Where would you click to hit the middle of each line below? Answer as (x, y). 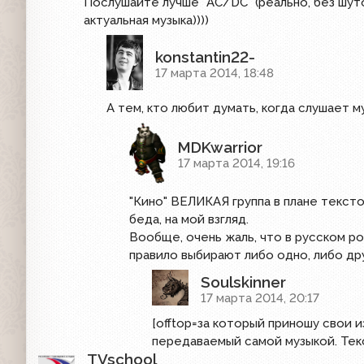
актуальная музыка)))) (146, 21)
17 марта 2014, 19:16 (236, 164)
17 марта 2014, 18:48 (214, 73)
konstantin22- (205, 56)
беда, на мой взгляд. (189, 220)
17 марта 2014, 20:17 (260, 298)
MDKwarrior (220, 147)
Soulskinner (243, 282)
